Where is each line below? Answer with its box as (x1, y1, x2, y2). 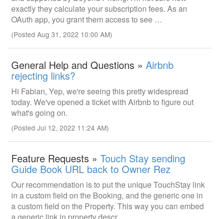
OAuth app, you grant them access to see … (11, 14, 162, 25)
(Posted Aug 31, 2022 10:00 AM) (11, 29, 112, 39)
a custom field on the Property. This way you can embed (11, 200, 204, 212)
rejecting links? (11, 68, 75, 83)
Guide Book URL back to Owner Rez (11, 162, 171, 176)
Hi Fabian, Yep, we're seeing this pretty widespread (11, 86, 188, 97)
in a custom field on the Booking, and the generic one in (11, 190, 203, 201)
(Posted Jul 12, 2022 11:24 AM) (11, 123, 109, 132)
